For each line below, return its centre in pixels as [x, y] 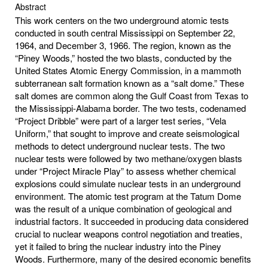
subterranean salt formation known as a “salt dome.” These [130, 83]
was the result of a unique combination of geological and [123, 208]
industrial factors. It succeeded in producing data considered [132, 221]
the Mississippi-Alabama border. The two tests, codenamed [130, 108]
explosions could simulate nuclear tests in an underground [128, 183]
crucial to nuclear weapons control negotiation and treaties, [129, 233]
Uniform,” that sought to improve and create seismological [127, 133]
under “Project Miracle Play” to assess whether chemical [125, 170]
